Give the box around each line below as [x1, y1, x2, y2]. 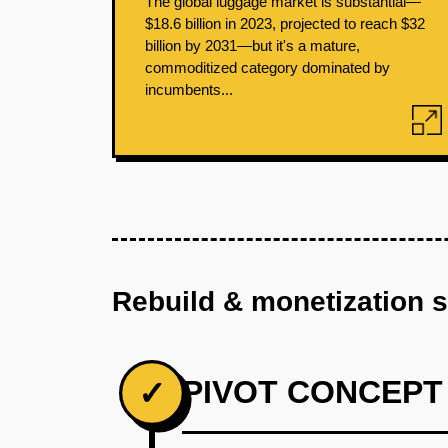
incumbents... [145, 81, 233, 98]
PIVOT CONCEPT [182, 374, 443, 410]
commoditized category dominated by [145, 59, 390, 76]
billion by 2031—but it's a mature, [145, 37, 360, 54]
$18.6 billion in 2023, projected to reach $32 [145, 15, 425, 32]
